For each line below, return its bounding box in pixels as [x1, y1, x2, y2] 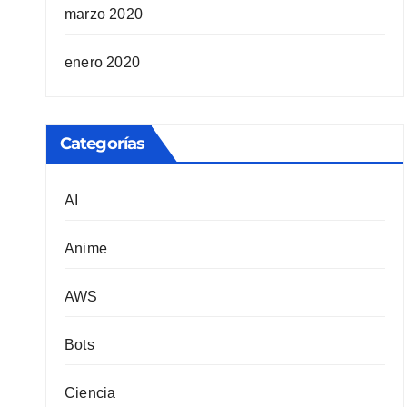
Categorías [60, 134, 144, 154]
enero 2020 [65, 55, 140, 70]
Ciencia [65, 385, 116, 401]
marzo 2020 [65, 6, 143, 22]
